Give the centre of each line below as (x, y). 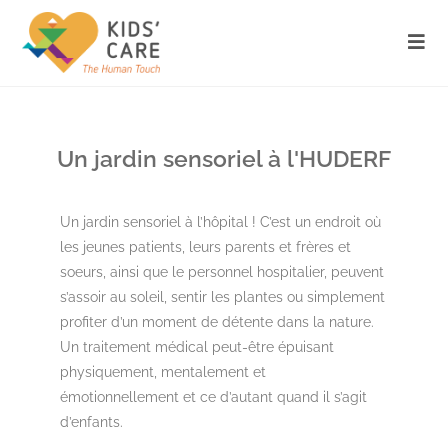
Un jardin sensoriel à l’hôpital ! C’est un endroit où (220, 222)
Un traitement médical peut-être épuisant (197, 347)
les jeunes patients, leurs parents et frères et (205, 247)
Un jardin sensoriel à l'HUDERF (224, 158)
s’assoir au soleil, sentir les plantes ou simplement (222, 297)
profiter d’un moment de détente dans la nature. (217, 322)
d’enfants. (93, 422)
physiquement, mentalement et (163, 372)
